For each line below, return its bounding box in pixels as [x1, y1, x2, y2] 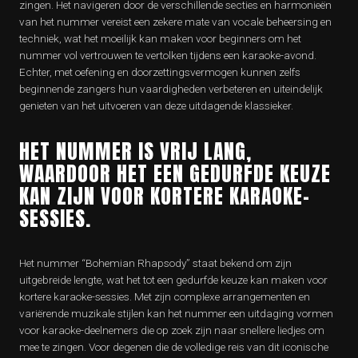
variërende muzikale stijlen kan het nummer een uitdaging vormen [19, 307, 333, 320]
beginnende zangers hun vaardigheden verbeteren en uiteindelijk [19, 82, 323, 95]
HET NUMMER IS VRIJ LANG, [19, 136, 252, 166]
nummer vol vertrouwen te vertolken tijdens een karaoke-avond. [19, 49, 316, 62]
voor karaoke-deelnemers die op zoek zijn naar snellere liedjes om [19, 324, 324, 336]
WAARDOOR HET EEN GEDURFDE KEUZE [19, 158, 331, 189]
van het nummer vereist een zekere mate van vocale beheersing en [19, 15, 332, 28]
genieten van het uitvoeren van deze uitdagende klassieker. [19, 99, 293, 112]
